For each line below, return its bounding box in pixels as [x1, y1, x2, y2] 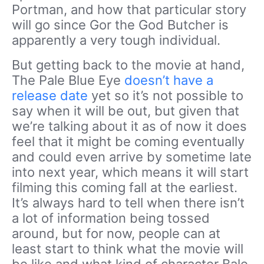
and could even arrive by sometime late [12, 149, 252, 165]
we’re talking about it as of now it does [12, 118, 247, 134]
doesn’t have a [124, 72, 213, 88]
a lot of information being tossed [12, 210, 210, 226]
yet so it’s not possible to [88, 88, 243, 104]
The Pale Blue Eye [12, 72, 124, 88]
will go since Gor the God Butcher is [12, 17, 229, 33]
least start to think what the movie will [12, 241, 243, 257]
